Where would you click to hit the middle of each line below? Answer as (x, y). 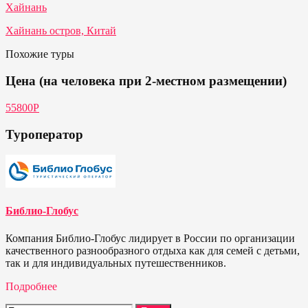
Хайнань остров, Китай (61, 31)
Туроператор (44, 134)
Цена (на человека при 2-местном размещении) (146, 81)
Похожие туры (40, 54)
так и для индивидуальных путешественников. (116, 263)
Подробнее (31, 286)
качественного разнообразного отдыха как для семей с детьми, (153, 250)
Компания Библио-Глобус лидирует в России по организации (150, 238)
